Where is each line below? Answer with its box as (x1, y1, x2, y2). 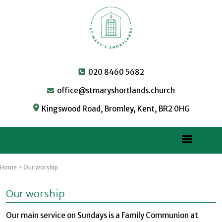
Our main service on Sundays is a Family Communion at (6, 211, 198, 221)
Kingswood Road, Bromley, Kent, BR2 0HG (40, 104, 190, 113)
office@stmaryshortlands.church (54, 86, 175, 95)
